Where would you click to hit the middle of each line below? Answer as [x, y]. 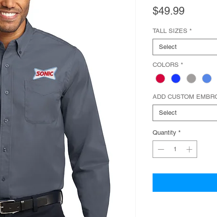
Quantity [164, 133]
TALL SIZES [170, 31]
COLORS [166, 65]
